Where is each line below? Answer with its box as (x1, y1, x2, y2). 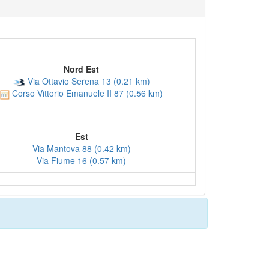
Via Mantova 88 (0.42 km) (32, 142, 131, 154)
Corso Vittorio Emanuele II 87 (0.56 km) (10, 87, 163, 100)
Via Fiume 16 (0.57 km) (37, 154, 126, 166)
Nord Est (64, 63, 99, 75)
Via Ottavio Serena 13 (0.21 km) (25, 75, 150, 87)
